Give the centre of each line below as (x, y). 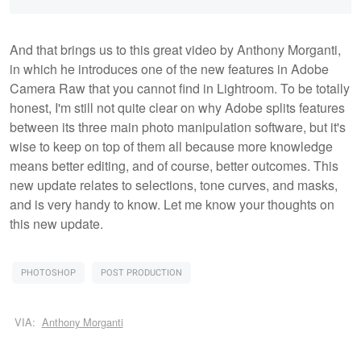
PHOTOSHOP (48, 272)
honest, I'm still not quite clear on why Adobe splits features (177, 107)
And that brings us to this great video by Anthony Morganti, (175, 49)
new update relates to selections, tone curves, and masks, (174, 185)
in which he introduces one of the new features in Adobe (169, 68)
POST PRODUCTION (141, 272)
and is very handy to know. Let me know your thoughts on (172, 204)
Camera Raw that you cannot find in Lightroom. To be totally (180, 88)
